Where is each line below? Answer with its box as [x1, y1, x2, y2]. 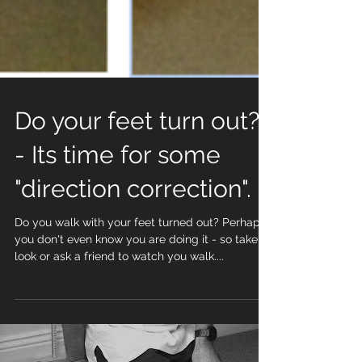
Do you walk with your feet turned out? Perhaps [15, 242, 266, 255]
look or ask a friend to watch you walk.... [15, 276, 224, 288]
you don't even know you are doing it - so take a [15, 259, 212, 271]
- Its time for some [15, 166, 221, 195]
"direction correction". [15, 200, 251, 229]
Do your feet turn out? [15, 133, 259, 161]
